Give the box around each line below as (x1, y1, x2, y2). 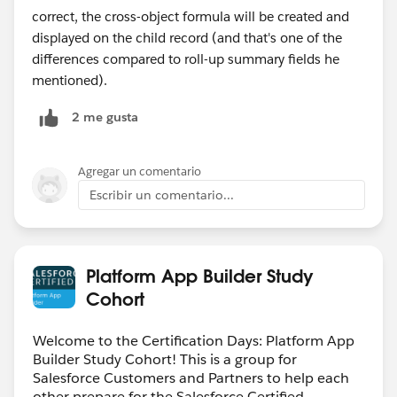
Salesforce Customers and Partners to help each (33, 368, 349, 387)
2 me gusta (72, 109, 138, 126)
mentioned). (32, 71, 107, 89)
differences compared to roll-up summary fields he (32, 50, 339, 67)
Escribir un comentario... (90, 186, 234, 203)
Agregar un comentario (78, 163, 201, 179)
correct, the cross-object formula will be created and (32, 7, 349, 25)
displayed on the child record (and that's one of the (32, 28, 342, 46)
